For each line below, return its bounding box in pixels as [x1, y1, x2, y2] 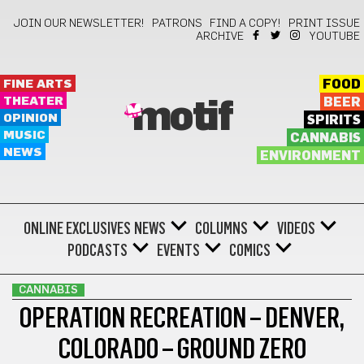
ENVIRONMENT [259, 149, 361, 162]
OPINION [3, 112, 58, 124]
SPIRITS [306, 114, 361, 127]
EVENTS [157, 240, 200, 260]
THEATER [3, 95, 63, 107]
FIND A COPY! [210, 18, 281, 29]
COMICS [229, 240, 271, 260]
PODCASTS [67, 240, 128, 260]
